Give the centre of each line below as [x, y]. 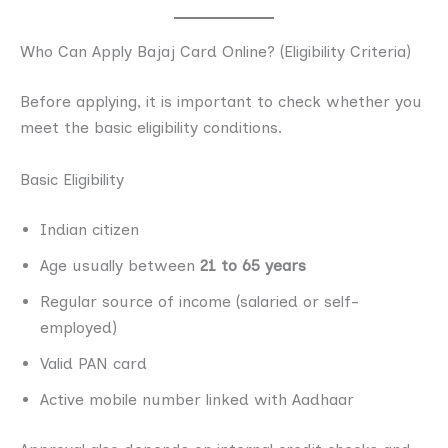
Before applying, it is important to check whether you [221, 102]
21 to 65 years [253, 265]
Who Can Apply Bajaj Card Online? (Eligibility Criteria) [215, 52]
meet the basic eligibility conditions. [151, 128]
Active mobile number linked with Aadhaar [197, 399]
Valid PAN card [93, 363]
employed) [78, 327]
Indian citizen [89, 229]
